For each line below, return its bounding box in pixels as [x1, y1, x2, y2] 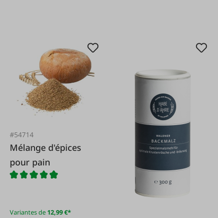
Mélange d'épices [10, 141, 81, 153]
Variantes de [10, 207, 46, 217]
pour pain [10, 156, 50, 168]
